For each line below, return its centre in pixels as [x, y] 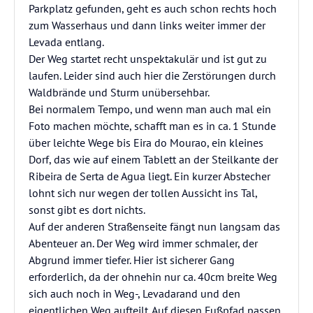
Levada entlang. [66, 42]
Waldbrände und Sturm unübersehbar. [119, 92]
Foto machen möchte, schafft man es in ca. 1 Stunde [152, 126]
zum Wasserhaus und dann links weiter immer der [147, 25]
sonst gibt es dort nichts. [87, 210]
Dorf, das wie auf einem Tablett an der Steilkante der [153, 159]
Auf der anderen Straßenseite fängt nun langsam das [154, 226]
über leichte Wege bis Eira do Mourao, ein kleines [146, 143]
